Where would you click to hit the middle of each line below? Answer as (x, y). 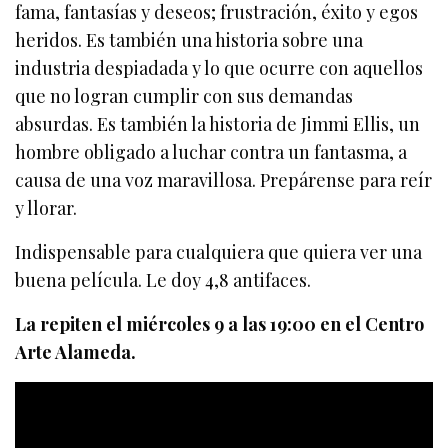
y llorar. (46, 208)
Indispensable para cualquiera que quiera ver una (219, 252)
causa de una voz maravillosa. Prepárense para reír (224, 180)
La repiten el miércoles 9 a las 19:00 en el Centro (220, 324)
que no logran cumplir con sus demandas (184, 96)
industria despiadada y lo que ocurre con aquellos (219, 68)
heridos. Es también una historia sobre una (189, 40)
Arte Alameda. (76, 352)
